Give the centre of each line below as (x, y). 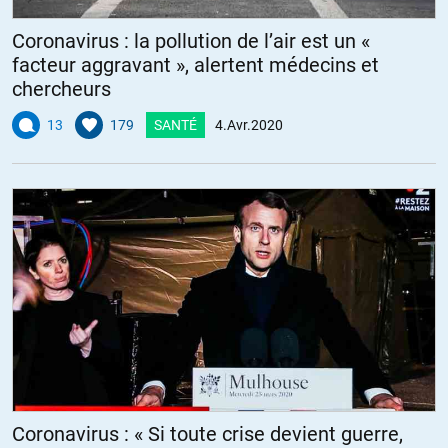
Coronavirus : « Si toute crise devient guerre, (207, 433)
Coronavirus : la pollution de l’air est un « (191, 40)
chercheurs (61, 88)
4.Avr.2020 (249, 124)
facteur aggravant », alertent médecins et (195, 64)
